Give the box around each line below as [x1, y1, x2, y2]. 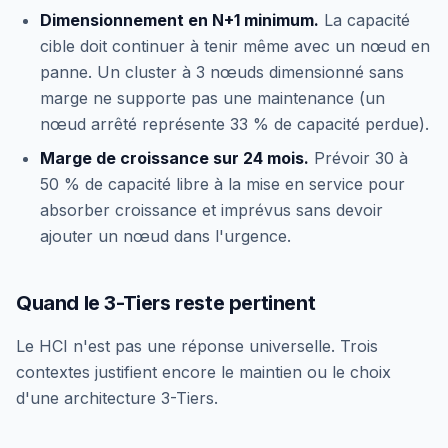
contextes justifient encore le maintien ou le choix [16, 361, 391, 382]
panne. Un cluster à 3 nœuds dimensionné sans [40, 61, 404, 82]
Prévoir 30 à [309, 147, 408, 168]
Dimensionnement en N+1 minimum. [40, 9, 319, 30]
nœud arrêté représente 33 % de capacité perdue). [40, 113, 429, 134]
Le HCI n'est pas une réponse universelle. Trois [16, 335, 378, 356]
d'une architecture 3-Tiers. [16, 387, 218, 408]
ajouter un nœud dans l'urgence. [40, 225, 291, 246]
